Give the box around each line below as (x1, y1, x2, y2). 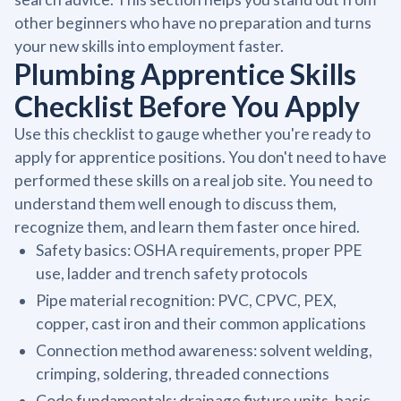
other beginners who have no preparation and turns (14, 13, 371, 32)
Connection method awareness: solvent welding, (36, 340, 372, 360)
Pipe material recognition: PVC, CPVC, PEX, (36, 290, 337, 310)
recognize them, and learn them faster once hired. (14, 217, 360, 236)
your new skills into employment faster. (14, 36, 284, 55)
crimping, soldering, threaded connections (36, 363, 329, 383)
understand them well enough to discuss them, (14, 193, 337, 213)
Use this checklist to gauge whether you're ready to (14, 124, 371, 143)
